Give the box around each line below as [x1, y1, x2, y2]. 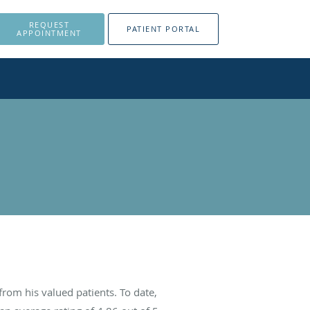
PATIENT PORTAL [127, 24, 200, 34]
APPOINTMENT [17, 28, 82, 38]
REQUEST [28, 19, 70, 30]
